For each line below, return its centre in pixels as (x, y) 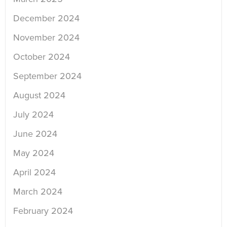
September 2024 (47, 76)
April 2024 (34, 173)
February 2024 (43, 211)
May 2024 (34, 153)
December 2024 (46, 18)
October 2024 (42, 57)
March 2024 (38, 192)
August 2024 (39, 96)
